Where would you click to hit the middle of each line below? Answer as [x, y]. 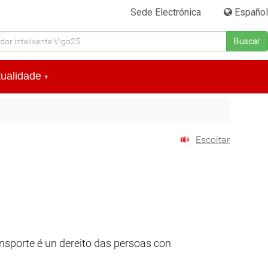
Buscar [247, 41]
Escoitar [213, 140]
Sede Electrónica [166, 12]
